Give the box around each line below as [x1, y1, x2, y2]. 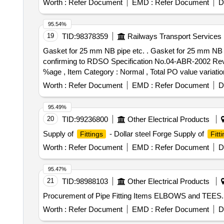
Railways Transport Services [127, 32, 221, 40]
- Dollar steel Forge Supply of [107, 129, 206, 138]
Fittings [79, 130, 103, 138]
